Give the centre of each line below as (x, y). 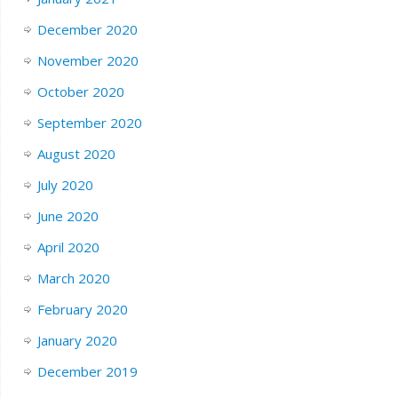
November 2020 (88, 60)
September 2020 (89, 122)
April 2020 (68, 247)
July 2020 (65, 184)
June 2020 (68, 215)
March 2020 (73, 278)
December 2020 (87, 29)
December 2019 (87, 371)
